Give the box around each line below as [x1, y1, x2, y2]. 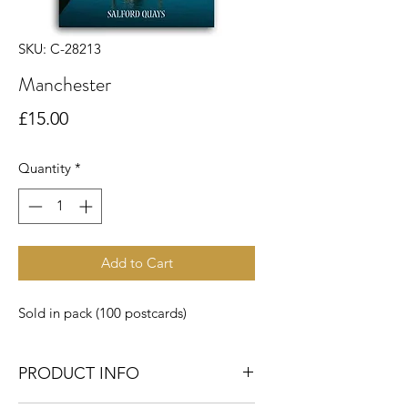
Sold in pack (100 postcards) [18, 303, 187, 321]
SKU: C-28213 [18, 40, 101, 57]
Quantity [18, 159, 71, 177]
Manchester [18, 70, 111, 98]
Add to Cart [100, 253, 173, 271]
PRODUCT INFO [18, 362, 139, 383]
